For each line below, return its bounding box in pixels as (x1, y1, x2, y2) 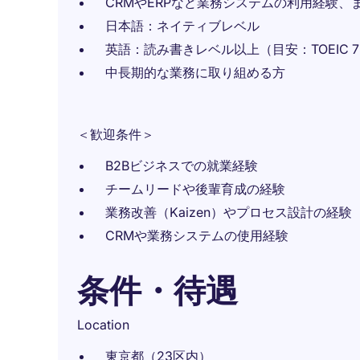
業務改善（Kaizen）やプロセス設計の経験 (105, 204, 352, 220)
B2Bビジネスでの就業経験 (105, 157, 258, 174)
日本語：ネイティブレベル (105, 18, 260, 34)
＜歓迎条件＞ (77, 126, 154, 142)
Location (77, 317, 129, 333)
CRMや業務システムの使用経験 (105, 227, 288, 243)
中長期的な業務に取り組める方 (105, 64, 285, 80)
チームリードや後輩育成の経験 (105, 181, 285, 197)
